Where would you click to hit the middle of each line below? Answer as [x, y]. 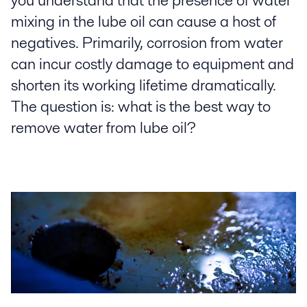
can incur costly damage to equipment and [152, 64]
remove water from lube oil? [103, 128]
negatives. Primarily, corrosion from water [147, 43]
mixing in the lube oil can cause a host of [144, 22]
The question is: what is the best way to [141, 107]
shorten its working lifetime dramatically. [144, 85]
